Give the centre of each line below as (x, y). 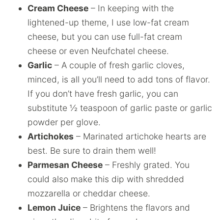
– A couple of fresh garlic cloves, (118, 65)
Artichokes (51, 136)
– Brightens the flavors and (135, 207)
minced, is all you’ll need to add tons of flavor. (119, 79)
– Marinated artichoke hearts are (140, 136)
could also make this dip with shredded (106, 179)
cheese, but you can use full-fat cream (105, 37)
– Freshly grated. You (146, 165)
